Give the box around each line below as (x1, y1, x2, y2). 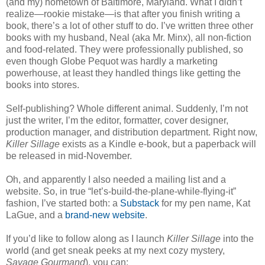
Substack (120, 198, 159, 208)
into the (221, 233, 254, 244)
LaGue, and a (6, 209, 65, 220)
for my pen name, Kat (159, 198, 250, 208)
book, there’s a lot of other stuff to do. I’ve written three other (6, 20, 253, 31)
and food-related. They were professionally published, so (6, 44, 243, 54)
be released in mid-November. (6, 150, 132, 161)
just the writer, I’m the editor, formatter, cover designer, (6, 115, 228, 125)
